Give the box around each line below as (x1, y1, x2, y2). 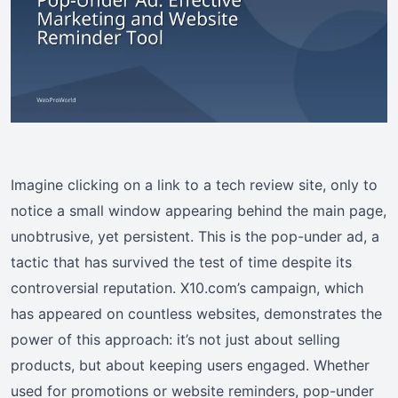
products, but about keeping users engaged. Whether (11, 355, 370, 374)
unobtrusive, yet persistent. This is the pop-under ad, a (11, 227, 379, 245)
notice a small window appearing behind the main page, (11, 201, 386, 219)
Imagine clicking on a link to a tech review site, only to (11, 175, 378, 194)
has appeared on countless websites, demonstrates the (11, 304, 382, 322)
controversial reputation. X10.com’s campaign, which (11, 278, 363, 297)
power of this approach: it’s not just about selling (11, 330, 340, 348)
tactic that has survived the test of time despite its (11, 252, 352, 271)
